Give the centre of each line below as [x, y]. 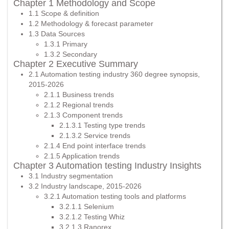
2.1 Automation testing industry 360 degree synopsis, [114, 74]
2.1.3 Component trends [83, 115]
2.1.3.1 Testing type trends [102, 125]
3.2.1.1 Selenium [87, 206]
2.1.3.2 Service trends [95, 135]
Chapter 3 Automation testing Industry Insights [107, 165]
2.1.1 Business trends [79, 94]
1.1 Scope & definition [64, 13]
